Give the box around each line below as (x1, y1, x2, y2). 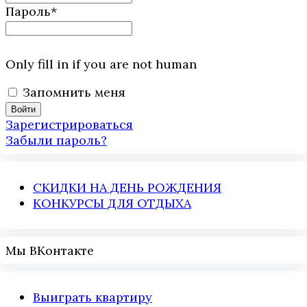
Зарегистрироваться (5, 116, 133, 133)
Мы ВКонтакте (5, 242, 94, 258)
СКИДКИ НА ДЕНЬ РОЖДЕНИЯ (33, 179, 221, 195)
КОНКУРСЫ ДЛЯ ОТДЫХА (33, 195, 191, 211)
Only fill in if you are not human (5, 56, 197, 73)
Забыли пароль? (5, 132, 107, 149)
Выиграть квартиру (33, 289, 152, 306)
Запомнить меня (23, 84, 125, 101)
